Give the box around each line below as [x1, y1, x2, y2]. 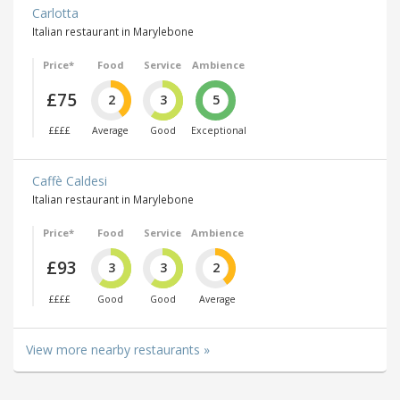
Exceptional [190, 124, 246, 137]
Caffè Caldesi [32, 172, 107, 190]
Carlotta [32, 4, 79, 21]
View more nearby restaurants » [26, 340, 210, 358]
